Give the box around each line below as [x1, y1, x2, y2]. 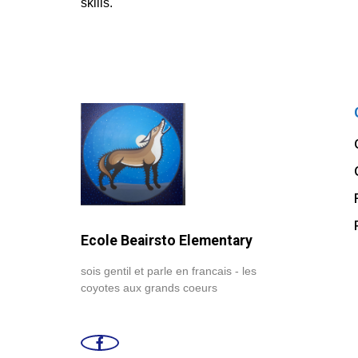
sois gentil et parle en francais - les [80, 265, 257, 278]
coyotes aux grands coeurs [80, 281, 217, 295]
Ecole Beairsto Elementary [80, 233, 253, 249]
